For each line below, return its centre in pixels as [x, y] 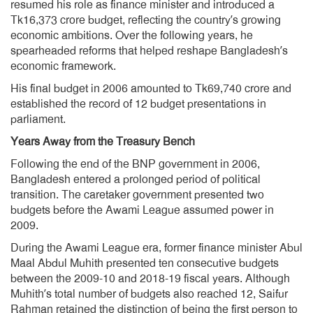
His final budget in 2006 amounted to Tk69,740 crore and [151, 89]
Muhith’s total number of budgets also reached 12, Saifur [149, 294]
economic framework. [63, 66]
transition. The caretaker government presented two [137, 195]
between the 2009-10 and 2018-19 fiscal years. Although [150, 279]
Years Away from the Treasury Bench [103, 142]
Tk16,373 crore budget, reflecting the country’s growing [146, 20]
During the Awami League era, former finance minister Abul [156, 248]
